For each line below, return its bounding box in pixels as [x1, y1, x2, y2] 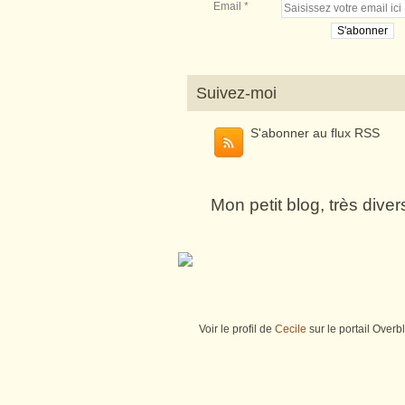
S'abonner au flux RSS [250, 126, 380, 141]
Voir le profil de [199, 323, 275, 336]
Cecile [275, 323, 306, 336]
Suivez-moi [196, 84, 277, 103]
